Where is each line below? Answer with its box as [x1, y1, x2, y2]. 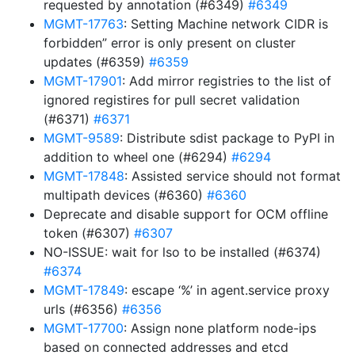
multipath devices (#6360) [44, 187, 207, 203]
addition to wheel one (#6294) [44, 149, 231, 165]
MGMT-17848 [44, 168, 124, 184]
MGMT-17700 [44, 320, 124, 336]
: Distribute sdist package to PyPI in [120, 130, 334, 146]
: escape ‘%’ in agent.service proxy [124, 282, 330, 298]
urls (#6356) [44, 301, 122, 317]
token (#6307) [44, 225, 134, 241]
